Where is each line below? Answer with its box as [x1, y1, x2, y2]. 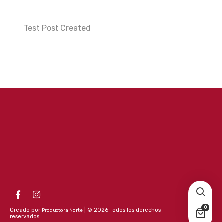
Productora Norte [42, 207, 83, 213]
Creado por [10, 207, 42, 213]
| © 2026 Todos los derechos [83, 207, 161, 213]
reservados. [10, 213, 41, 220]
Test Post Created [24, 23, 91, 33]
